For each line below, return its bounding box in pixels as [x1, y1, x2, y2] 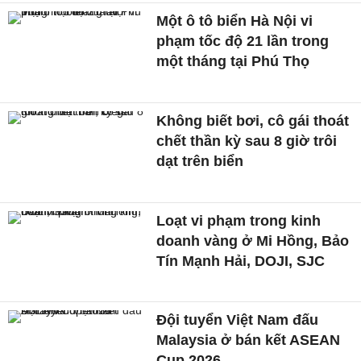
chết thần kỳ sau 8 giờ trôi [156, 132, 338, 149]
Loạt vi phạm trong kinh [156, 212, 322, 229]
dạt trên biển [156, 152, 244, 169]
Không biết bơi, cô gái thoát [156, 112, 350, 129]
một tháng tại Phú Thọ [156, 53, 310, 70]
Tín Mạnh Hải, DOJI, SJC [156, 252, 326, 269]
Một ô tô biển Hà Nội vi [156, 13, 313, 30]
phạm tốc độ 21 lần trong [156, 33, 330, 50]
